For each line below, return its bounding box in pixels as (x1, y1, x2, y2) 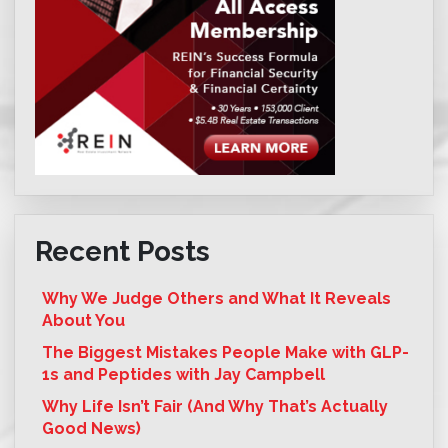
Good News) (42, 419, 141, 439)
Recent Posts (35, 235, 210, 269)
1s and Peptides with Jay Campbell (42, 365, 325, 385)
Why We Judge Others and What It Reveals (42, 289, 391, 309)
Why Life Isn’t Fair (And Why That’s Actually (42, 397, 388, 417)
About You (42, 311, 125, 331)
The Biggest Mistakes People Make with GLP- (42, 343, 409, 363)
